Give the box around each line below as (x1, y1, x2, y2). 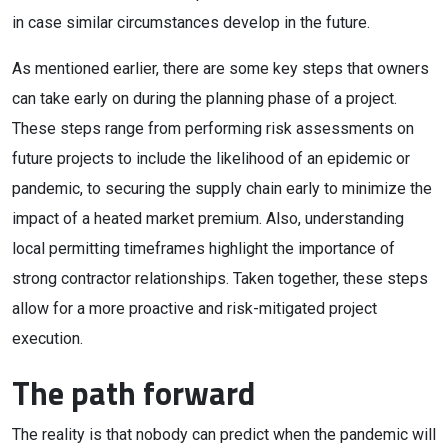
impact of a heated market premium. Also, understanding (12, 209, 404, 228)
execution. (12, 329, 83, 348)
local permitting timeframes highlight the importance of (12, 239, 395, 258)
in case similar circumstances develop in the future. (12, 13, 370, 32)
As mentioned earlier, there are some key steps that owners (12, 59, 429, 78)
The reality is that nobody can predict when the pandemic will (12, 425, 436, 444)
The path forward (12, 369, 255, 417)
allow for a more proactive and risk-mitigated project (12, 299, 377, 318)
